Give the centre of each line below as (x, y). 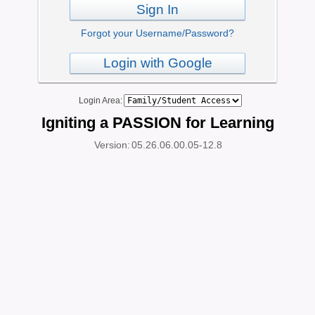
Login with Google (157, 63)
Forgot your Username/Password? (157, 33)
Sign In (157, 9)
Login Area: (98, 101)
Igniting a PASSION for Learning (157, 123)
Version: (112, 145)
